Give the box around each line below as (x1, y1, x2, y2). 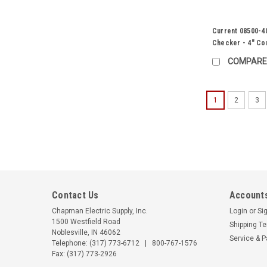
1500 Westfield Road (52, 218, 120, 226)
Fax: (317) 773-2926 (52, 250, 117, 259)
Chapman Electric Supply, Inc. (52, 207, 148, 216)
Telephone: (52, 239, 89, 248)
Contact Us (52, 190, 99, 201)
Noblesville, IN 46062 (52, 228, 120, 237)
